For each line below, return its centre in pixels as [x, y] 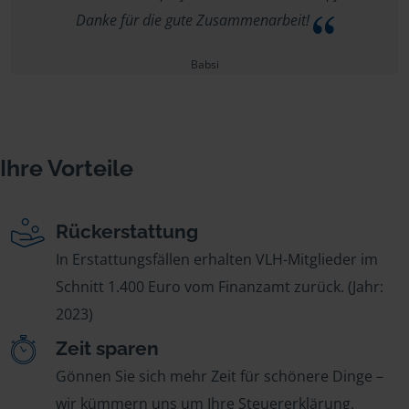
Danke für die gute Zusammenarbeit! [194, 20]
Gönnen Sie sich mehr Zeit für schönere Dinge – [220, 376]
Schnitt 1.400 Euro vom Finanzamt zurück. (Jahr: [220, 286]
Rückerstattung [127, 231]
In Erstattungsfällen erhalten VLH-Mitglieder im [217, 259]
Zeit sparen [107, 348]
